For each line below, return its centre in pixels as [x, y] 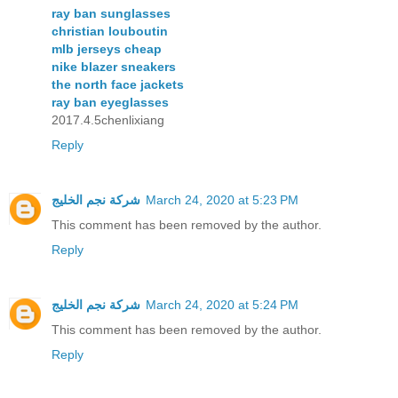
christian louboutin [110, 31]
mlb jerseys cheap [107, 48]
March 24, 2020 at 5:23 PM [222, 199]
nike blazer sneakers [114, 66]
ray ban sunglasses [111, 13]
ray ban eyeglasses [110, 102]
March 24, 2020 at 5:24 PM [222, 304]
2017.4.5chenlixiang [108, 119]
